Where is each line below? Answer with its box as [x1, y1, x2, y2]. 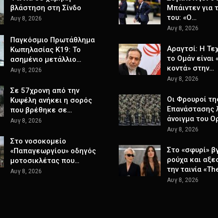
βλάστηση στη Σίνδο [10, 3, 81, 13]
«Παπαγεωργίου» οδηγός [10, 146, 96, 156]
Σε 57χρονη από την [10, 86, 79, 95]
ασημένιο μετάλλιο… [10, 55, 81, 64]
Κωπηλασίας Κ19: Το [10, 45, 81, 54]
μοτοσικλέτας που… [10, 156, 79, 165]
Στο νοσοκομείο [10, 137, 66, 146]
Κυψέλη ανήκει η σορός [10, 96, 92, 105]
